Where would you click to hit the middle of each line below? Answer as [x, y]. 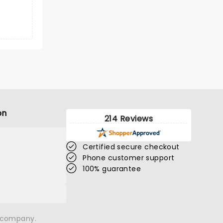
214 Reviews [129, 119]
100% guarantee [112, 169]
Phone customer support [129, 158]
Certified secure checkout [131, 147]
